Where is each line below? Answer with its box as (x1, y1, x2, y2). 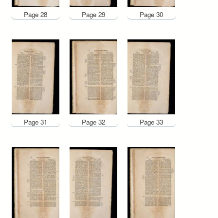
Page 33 (140, 117, 163, 127)
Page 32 (82, 117, 106, 127)
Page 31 (23, 117, 47, 127)
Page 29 (82, 10, 106, 19)
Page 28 (23, 10, 47, 19)
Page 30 (140, 10, 163, 19)
